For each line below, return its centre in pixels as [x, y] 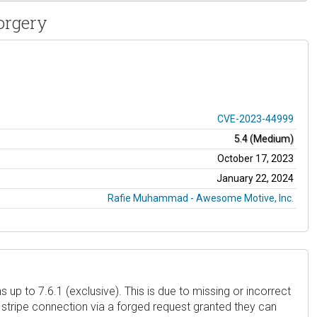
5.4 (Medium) [264, 138]
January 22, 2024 [255, 178]
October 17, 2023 [255, 158]
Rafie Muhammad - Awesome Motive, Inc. [201, 198]
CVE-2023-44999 [255, 119]
